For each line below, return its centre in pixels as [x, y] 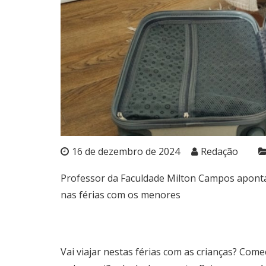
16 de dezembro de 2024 [126, 151]
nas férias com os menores [121, 194]
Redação [219, 151]
